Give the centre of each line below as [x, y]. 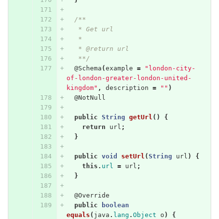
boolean [115, 205]
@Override [92, 195]
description [127, 88]
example [119, 68]
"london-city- [170, 68]
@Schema [88, 68]
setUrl [133, 156]
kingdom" [82, 88]
